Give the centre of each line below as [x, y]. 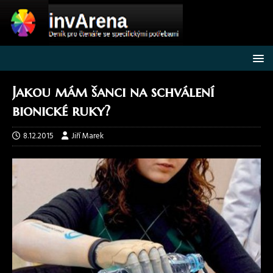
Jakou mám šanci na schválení [113, 92]
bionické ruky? [61, 111]
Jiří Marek [87, 136]
